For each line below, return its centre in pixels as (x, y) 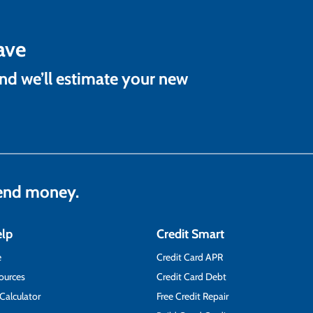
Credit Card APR (190, 257)
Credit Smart (190, 234)
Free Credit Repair (192, 296)
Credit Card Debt (191, 276)
